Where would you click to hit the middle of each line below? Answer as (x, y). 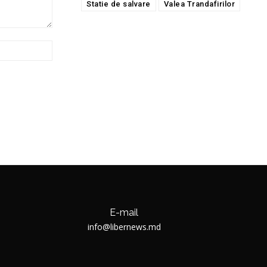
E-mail (124, 213)
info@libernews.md (124, 227)
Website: (68, 46)
